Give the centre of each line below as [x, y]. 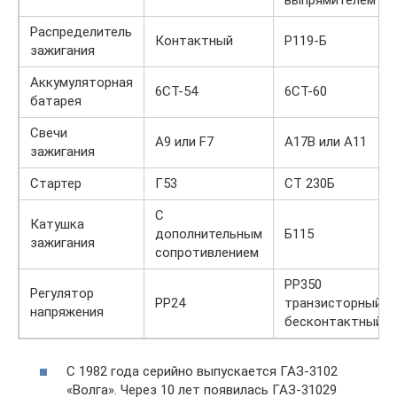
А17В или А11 [326, 142]
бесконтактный [334, 322]
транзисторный [333, 304]
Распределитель [81, 32]
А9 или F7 [184, 142]
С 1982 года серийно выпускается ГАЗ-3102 [202, 371]
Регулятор [62, 294]
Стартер [56, 184]
